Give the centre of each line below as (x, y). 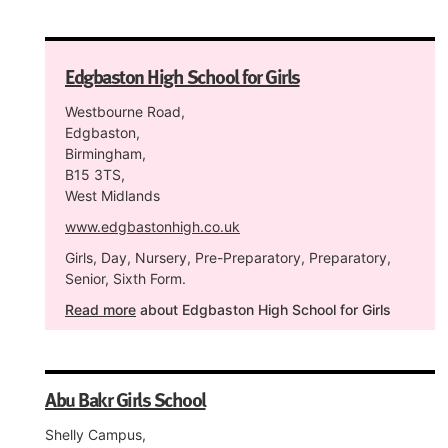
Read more (100, 309)
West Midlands (112, 195)
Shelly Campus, (95, 434)
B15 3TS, (95, 174)
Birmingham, (105, 153)
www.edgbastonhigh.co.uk (152, 226)
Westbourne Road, (125, 111)
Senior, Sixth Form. (125, 278)
